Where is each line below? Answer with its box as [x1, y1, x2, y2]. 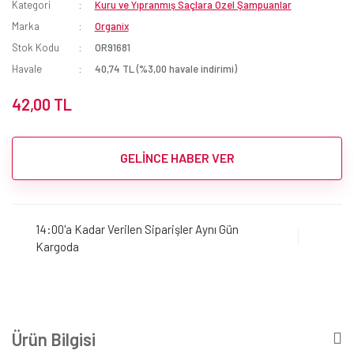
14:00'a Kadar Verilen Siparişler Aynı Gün [36, 222, 239, 237]
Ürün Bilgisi [12, 328, 96, 349]
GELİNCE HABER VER [119, 150, 235, 166]
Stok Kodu [12, 40, 59, 54]
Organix [94, 19, 129, 32]
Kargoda [36, 239, 79, 254]
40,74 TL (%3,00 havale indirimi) [94, 62, 237, 75]
